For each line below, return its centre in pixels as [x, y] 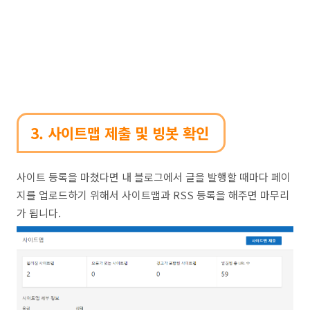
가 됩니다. [39, 213]
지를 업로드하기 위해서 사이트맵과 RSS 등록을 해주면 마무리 [153, 195]
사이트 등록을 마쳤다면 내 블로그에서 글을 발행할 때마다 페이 [154, 177]
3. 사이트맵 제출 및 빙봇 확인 [119, 133]
